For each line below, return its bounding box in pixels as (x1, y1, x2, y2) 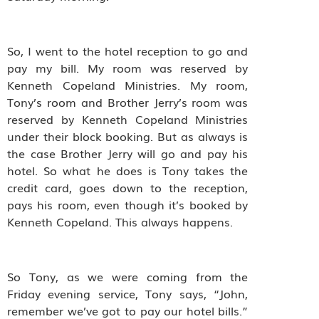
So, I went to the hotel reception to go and (7, 41, 249, 59)
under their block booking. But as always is (7, 127, 249, 145)
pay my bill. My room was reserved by (7, 58, 249, 76)
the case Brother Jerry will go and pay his (7, 144, 249, 162)
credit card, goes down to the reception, (7, 178, 249, 196)
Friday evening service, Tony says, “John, (7, 284, 249, 302)
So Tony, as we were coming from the (7, 267, 249, 285)
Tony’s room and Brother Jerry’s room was (7, 93, 249, 110)
